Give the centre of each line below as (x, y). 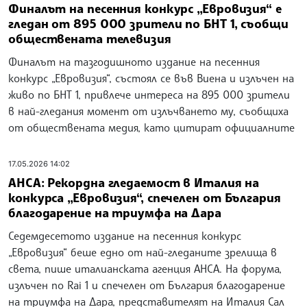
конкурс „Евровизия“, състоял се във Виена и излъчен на (151, 78)
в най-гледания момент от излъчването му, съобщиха (148, 111)
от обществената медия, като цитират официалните (151, 127)
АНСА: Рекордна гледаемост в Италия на (134, 183)
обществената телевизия (90, 38)
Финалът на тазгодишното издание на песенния (134, 61)
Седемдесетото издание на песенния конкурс (125, 236)
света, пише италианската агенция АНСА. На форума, (145, 269)
